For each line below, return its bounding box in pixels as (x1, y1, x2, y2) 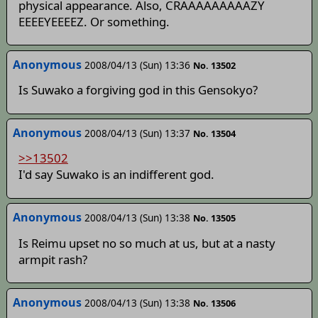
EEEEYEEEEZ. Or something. (18, 13, 170, 30)
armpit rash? (18, 251, 87, 268)
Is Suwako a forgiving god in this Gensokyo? (18, 82, 258, 98)
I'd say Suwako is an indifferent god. (18, 166, 214, 183)
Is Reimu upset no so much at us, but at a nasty (18, 234, 275, 251)
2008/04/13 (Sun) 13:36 (84, 57, 190, 72)
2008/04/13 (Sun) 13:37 (84, 126, 190, 140)
